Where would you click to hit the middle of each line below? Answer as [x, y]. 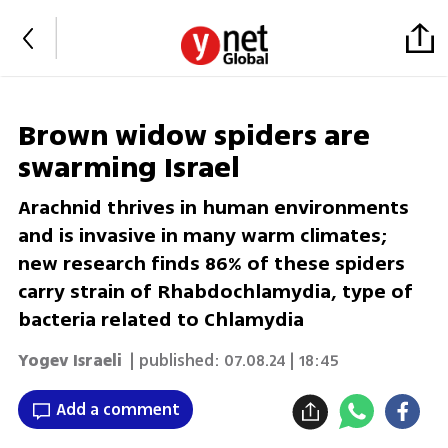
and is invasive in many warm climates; [202, 236]
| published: [172, 360]
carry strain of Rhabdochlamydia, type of [215, 292]
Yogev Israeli [69, 360]
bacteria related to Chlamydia [160, 320]
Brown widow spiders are [193, 136]
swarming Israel [128, 168]
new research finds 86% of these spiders [211, 264]
